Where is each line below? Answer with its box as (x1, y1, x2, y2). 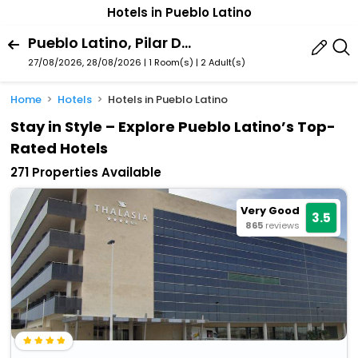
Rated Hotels (10, 138, 109, 159)
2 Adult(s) (201, 55, 245, 69)
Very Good (240, 203, 300, 219)
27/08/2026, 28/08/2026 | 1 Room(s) (28, 55, 193, 69)
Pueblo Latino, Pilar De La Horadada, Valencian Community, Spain (181, 32, 191, 53)
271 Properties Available (10, 164, 162, 181)
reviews (265, 219, 300, 233)
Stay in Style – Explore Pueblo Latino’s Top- (10, 117, 336, 137)
